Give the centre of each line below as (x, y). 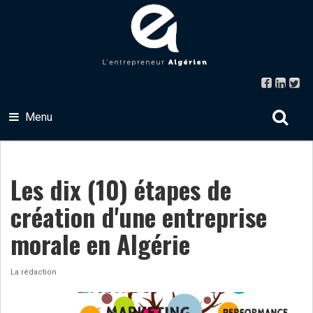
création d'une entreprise (139, 216)
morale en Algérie (100, 243)
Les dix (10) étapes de (121, 189)
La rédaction (34, 272)
